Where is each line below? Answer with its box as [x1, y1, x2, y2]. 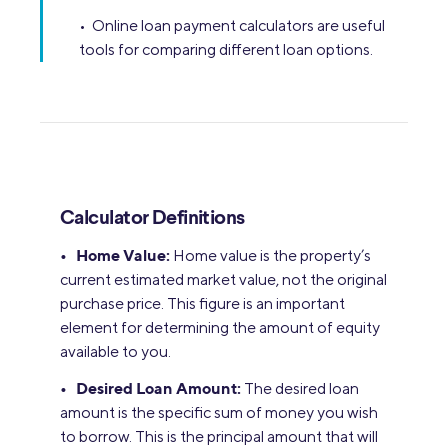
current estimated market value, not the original [60, 270, 387, 289]
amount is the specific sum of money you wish [60, 403, 378, 422]
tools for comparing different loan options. [79, 40, 373, 59]
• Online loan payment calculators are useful [79, 16, 385, 35]
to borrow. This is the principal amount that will [60, 427, 378, 446]
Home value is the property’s [170, 246, 371, 265]
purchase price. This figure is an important [60, 294, 345, 313]
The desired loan [241, 379, 359, 398]
